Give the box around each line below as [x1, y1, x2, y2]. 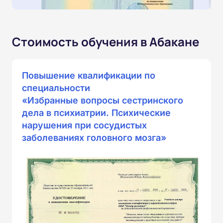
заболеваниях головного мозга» [22, 132, 166, 143]
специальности [22, 83, 90, 94]
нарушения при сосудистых [22, 120, 147, 131]
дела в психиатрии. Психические [22, 108, 171, 118]
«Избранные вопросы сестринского [22, 95, 183, 106]
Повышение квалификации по [22, 70, 155, 81]
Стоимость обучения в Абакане [12, 33, 199, 50]
